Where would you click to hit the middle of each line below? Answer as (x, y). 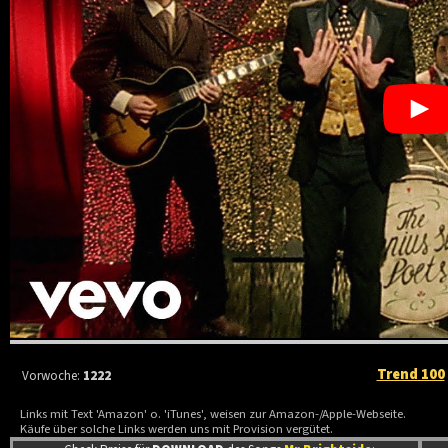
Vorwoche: (53, 375)
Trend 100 (410, 374)
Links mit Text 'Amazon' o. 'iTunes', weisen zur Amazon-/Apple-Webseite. (213, 414)
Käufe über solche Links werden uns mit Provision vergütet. (177, 429)
